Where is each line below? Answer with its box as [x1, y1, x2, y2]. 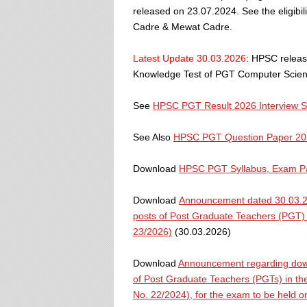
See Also [133, 132, 173, 143]
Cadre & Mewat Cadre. [133, 21, 232, 32]
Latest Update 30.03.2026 [133, 53, 246, 64]
